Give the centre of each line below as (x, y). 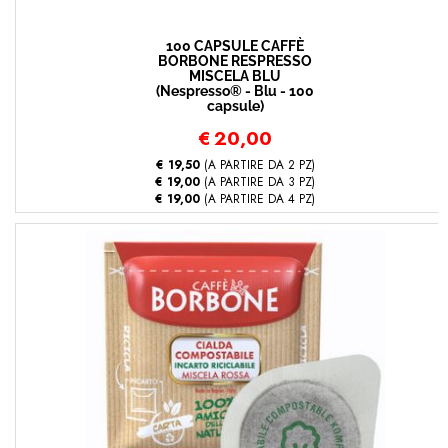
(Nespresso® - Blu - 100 (235, 91)
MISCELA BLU (235, 76)
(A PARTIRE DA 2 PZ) (257, 164)
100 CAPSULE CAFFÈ (235, 46)
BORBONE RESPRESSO (235, 61)
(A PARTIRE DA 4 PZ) (257, 198)
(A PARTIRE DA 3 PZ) (257, 181)
